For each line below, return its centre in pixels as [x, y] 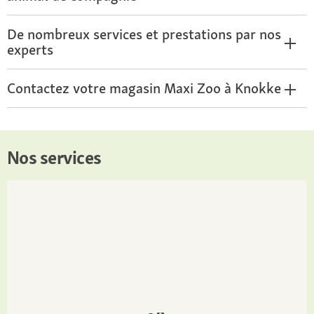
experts [30, 49]
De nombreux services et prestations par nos [144, 34]
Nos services [54, 158]
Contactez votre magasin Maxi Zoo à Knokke [144, 88]
